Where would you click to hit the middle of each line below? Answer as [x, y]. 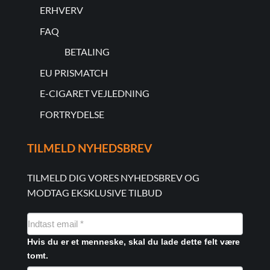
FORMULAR [54, 234]
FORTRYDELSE [72, 114]
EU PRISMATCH [74, 72]
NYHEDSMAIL [59, 219]
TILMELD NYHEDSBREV [89, 148]
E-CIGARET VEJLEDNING [94, 93]
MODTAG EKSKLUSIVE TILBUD [94, 192]
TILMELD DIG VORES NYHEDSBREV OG [113, 177]
